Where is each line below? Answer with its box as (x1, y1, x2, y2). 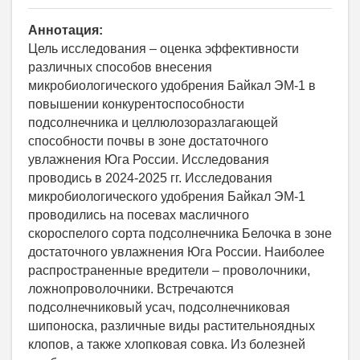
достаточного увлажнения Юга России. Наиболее (28, 244, 325, 259)
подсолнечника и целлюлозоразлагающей (28, 115, 278, 129)
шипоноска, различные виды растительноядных (28, 318, 315, 333)
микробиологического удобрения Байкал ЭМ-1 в (28, 78, 316, 92)
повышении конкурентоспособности (28, 96, 244, 111)
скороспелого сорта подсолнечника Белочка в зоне (28, 226, 332, 240)
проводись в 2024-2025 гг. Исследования (28, 170, 272, 185)
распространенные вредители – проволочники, (28, 263, 310, 277)
